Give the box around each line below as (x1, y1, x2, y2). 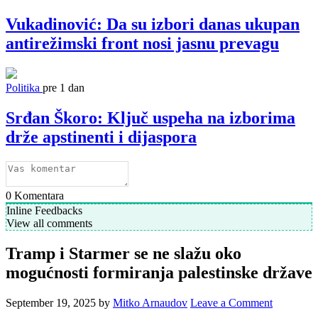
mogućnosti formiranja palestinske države (6, 263, 312, 283)
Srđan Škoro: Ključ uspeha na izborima (6, 108, 295, 127)
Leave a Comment (190, 297, 273, 309)
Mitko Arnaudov (113, 297, 187, 309)
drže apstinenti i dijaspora (6, 127, 197, 146)
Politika (6, 81, 40, 94)
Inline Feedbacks (6, 204, 82, 216)
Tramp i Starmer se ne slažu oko (6, 244, 241, 263)
